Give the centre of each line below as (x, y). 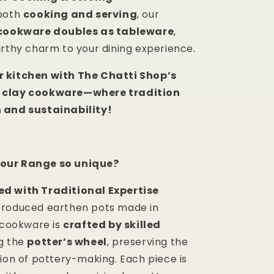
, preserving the (147, 242)
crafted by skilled (112, 225)
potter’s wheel (67, 242)
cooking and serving (80, 15)
